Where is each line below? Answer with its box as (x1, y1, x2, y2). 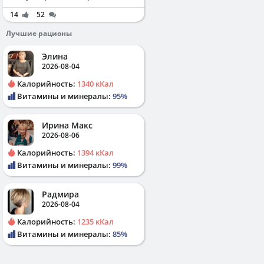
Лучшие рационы (6, 28, 72, 38)
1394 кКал (77, 147, 114, 158)
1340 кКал (77, 78, 114, 89)
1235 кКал (77, 216, 114, 227)
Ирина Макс (42, 119, 93, 131)
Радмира (42, 188, 79, 200)
